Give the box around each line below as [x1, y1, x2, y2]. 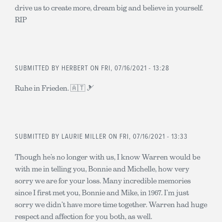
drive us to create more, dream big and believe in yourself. [15, 3, 203, 12]
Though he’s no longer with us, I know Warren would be [15, 152, 200, 161]
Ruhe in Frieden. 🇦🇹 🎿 [15, 84, 94, 92]
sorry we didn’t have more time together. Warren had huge [15, 200, 207, 209]
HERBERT [61, 63, 90, 73]
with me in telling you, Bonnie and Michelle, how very [15, 164, 189, 173]
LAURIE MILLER [61, 132, 109, 141]
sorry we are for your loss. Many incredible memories [15, 176, 191, 185]
